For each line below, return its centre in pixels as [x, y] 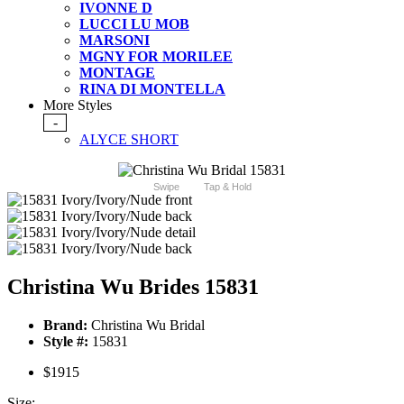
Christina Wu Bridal [146, 326]
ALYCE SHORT [129, 140]
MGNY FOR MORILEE [156, 57]
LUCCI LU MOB [134, 24]
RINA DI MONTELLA [152, 89]
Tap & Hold [227, 187]
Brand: [65, 326]
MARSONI [115, 41]
